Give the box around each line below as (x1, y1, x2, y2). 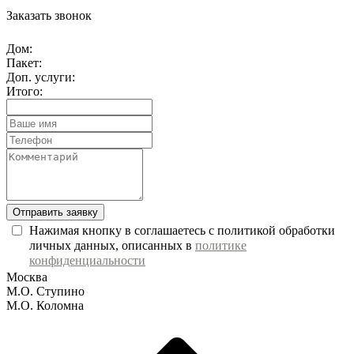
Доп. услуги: (6, 70, 75, 84)
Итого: (6, 84, 43, 98)
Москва (6, 269, 47, 284)
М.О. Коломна (6, 298, 84, 312)
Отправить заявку (13, 205, 98, 218)
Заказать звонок (6, 8, 92, 22)
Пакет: (6, 55, 42, 70)
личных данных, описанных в (29, 238, 195, 252)
